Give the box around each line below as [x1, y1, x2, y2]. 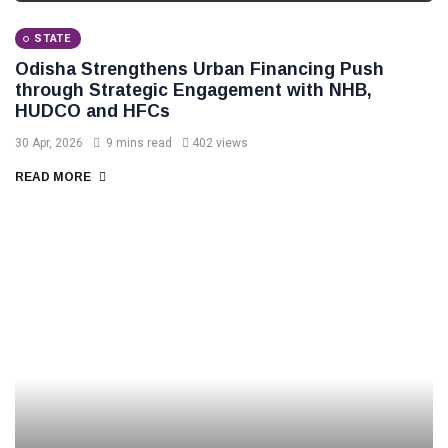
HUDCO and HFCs [15, 101, 170, 121]
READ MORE [15, 170, 94, 184]
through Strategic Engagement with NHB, [15, 80, 372, 100]
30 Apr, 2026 [15, 136, 83, 150]
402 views [192, 136, 248, 150]
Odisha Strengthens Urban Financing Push [15, 59, 384, 79]
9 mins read [103, 136, 172, 150]
